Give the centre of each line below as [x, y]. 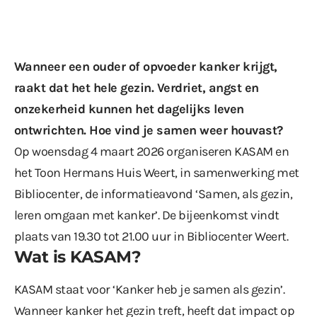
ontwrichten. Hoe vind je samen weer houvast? [149, 130]
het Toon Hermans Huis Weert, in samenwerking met [157, 172]
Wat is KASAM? [78, 257]
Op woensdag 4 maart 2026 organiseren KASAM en [152, 151]
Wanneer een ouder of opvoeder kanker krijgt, [146, 66]
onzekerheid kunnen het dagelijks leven [129, 109]
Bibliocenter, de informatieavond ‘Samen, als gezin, [154, 194]
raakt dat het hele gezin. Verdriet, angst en [137, 87]
